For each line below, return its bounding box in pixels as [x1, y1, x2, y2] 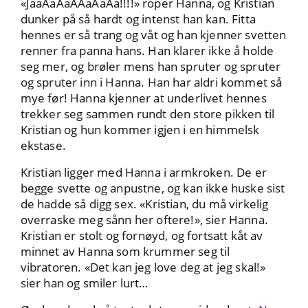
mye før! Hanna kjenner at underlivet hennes [20, 90, 267, 107]
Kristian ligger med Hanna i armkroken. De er [20, 164, 267, 181]
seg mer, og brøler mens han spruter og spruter [20, 58, 281, 75]
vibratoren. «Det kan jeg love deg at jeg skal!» [20, 259, 266, 276]
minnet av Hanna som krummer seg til [20, 243, 230, 260]
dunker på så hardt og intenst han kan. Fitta [20, 11, 256, 27]
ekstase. [20, 137, 66, 154]
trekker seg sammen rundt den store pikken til [20, 106, 275, 122]
